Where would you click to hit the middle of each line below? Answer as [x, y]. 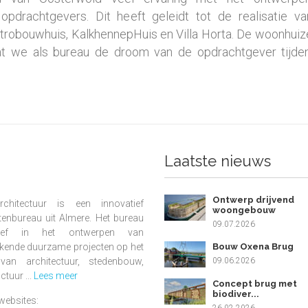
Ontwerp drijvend [253, 199]
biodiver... [236, 294]
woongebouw [244, 210]
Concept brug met [255, 283]
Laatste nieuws [218, 161]
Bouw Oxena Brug [253, 246]
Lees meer [55, 276]
